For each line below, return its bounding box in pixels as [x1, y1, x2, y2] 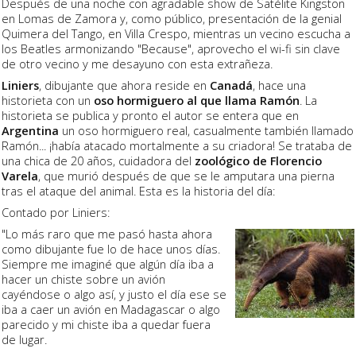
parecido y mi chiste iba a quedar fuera [2, 315, 211, 332]
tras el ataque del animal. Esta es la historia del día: [2, 182, 275, 199]
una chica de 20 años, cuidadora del [2, 152, 195, 168]
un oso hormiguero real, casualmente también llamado [59, 122, 354, 138]
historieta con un [2, 91, 94, 108]
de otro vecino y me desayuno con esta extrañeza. [2, 55, 273, 72]
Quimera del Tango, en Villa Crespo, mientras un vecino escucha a [2, 25, 350, 41]
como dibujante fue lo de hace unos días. [2, 240, 220, 257]
